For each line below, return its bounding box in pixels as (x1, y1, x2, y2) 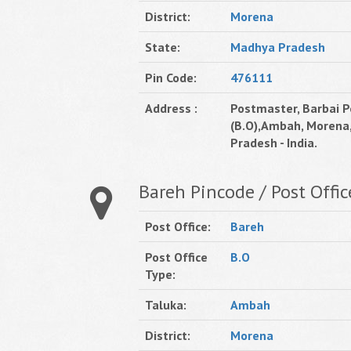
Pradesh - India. (230, 135, 317, 150)
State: (145, 39, 180, 55)
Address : (145, 100, 197, 116)
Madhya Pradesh (230, 39, 325, 55)
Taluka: (145, 297, 186, 313)
